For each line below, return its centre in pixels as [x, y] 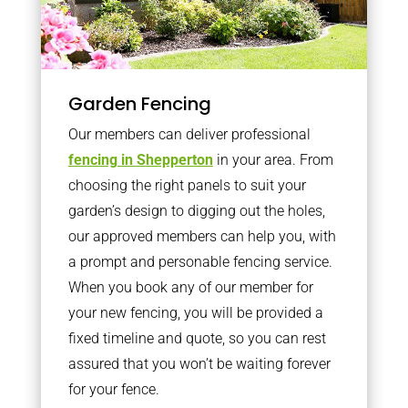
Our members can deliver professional [189, 134]
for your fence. [113, 389]
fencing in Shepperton [140, 160]
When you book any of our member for [190, 287]
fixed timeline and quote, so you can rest [197, 338]
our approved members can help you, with [202, 236]
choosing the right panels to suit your [187, 185]
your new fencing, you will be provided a [195, 313]
